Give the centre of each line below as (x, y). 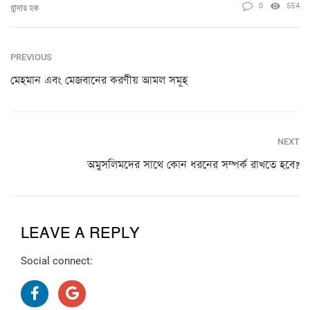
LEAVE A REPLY (80, 233)
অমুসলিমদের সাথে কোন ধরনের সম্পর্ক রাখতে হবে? (193, 165)
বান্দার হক (25, 7)
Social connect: (57, 261)
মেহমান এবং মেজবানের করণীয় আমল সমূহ (99, 81)
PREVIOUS (31, 57)
